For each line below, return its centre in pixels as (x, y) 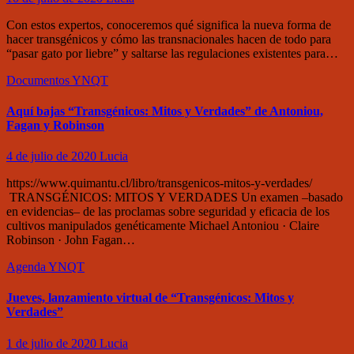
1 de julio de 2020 (53, 343)
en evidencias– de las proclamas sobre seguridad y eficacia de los (168, 212)
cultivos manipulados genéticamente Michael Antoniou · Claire (163, 226)
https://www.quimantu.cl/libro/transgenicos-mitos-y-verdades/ (161, 183)
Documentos (39, 80)
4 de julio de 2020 (53, 156)
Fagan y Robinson (55, 125)
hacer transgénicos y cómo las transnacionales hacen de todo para (169, 39)
